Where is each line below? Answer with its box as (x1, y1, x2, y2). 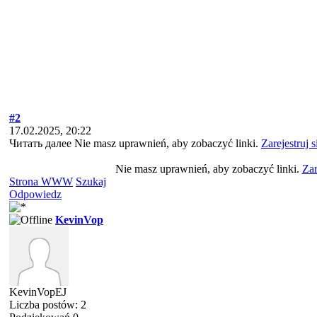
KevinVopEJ (9, 286, 67, 298)
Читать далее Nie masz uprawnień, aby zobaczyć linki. (9, 137, 261, 149)
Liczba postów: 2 (9, 299, 86, 311)
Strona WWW (9, 175, 73, 188)
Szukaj (76, 175, 106, 188)
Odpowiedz (9, 188, 62, 200)
